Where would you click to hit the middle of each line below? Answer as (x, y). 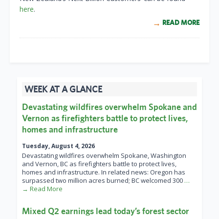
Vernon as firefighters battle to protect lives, (105, 118)
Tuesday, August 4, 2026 (58, 146)
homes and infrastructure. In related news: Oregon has (104, 172)
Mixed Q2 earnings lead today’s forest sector (106, 211)
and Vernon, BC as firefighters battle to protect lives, (99, 164)
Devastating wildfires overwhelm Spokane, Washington (104, 156)
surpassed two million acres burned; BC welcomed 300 (103, 181)
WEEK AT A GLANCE (63, 89)
